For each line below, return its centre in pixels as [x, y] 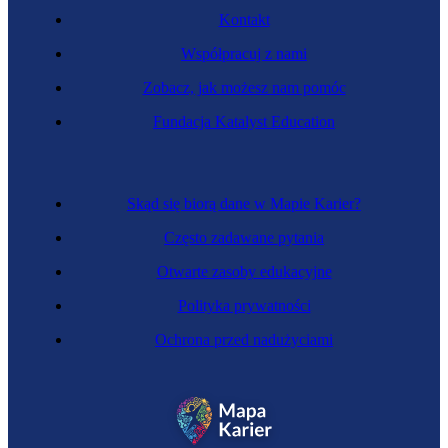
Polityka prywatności [244, 305]
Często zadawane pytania [244, 237]
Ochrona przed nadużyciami [244, 339]
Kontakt [244, 19]
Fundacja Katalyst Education [244, 121]
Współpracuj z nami [244, 53]
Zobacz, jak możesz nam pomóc [244, 87]
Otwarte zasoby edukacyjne [244, 271]
